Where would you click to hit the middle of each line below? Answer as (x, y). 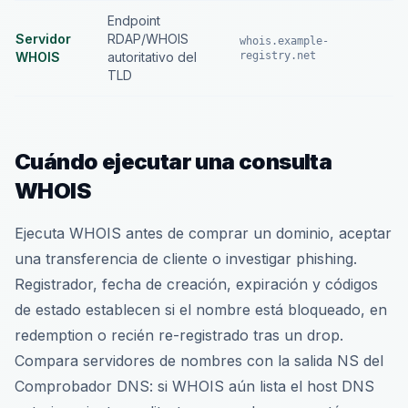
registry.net (278, 56)
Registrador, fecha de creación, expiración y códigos (196, 284)
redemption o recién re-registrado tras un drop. (179, 335)
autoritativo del (152, 57)
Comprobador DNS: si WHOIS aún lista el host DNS (194, 386)
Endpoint (134, 20)
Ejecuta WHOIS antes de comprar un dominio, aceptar (203, 233)
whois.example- (284, 41)
